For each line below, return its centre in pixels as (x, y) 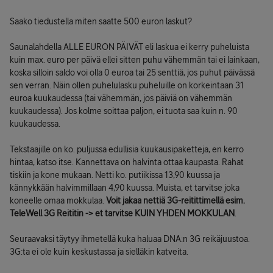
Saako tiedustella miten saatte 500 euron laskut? (101, 21)
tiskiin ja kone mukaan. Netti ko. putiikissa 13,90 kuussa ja (115, 175)
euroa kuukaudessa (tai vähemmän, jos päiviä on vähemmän (121, 98)
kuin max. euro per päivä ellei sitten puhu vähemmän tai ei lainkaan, (135, 60)
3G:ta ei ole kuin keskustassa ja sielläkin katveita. (99, 252)
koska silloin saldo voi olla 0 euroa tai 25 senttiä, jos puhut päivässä (132, 73)
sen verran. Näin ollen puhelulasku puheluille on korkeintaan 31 (127, 85)
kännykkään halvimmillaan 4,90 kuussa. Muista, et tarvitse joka (125, 188)
